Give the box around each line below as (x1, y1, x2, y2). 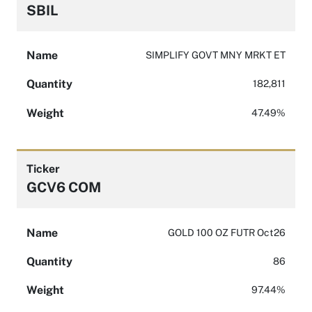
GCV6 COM (26, 179, 101, 196)
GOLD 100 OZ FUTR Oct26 (168, 226, 286, 238)
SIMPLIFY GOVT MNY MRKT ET (146, 49, 286, 61)
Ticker (26, 162, 60, 176)
